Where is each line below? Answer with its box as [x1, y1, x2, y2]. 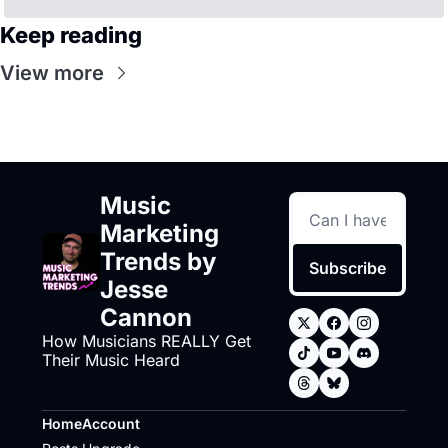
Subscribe [309, 257, 387, 278]
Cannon [100, 302, 192, 332]
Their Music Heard [42, 349, 180, 370]
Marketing [100, 218, 219, 248]
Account [82, 414, 140, 432]
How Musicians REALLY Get [42, 330, 251, 351]
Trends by [100, 246, 216, 276]
